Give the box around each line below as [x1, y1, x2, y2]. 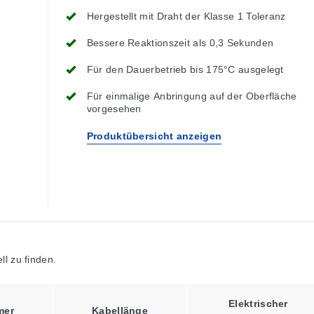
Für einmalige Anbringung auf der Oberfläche [86, 90, 297, 102]
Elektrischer [228, 298, 288, 309]
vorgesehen [86, 103, 142, 114]
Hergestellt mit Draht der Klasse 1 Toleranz [86, 11, 286, 22]
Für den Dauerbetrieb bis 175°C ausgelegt [86, 64, 284, 75]
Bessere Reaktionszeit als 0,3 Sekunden [86, 37, 274, 48]
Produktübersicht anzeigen [86, 130, 222, 142]
